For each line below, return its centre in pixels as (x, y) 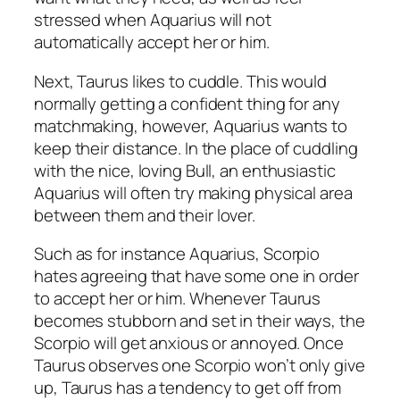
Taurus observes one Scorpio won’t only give (200, 366)
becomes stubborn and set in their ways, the (200, 321)
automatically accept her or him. (152, 42)
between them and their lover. (145, 215)
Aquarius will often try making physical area (193, 192)
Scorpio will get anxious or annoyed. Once (189, 343)
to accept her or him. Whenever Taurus (178, 299)
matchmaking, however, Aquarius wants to (191, 125)
